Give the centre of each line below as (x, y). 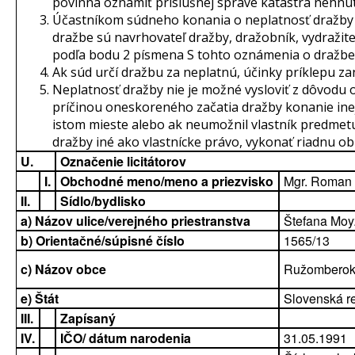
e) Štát (40, 298)
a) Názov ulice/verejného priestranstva (136, 221)
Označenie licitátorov (123, 161)
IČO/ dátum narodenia (126, 338)
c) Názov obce (63, 269)
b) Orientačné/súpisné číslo (103, 240)
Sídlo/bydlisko (103, 201)
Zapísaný (88, 318)
